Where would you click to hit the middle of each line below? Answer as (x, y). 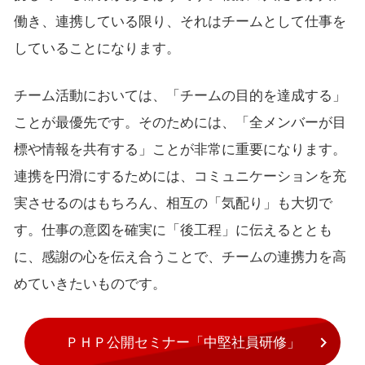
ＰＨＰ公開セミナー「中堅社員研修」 (182, 342)
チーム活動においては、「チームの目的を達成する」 (180, 96)
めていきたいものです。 (90, 284)
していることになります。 (97, 49)
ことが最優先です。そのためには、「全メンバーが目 (180, 123)
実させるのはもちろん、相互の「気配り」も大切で (173, 204)
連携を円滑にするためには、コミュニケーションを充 (180, 177)
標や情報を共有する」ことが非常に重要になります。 (180, 150)
